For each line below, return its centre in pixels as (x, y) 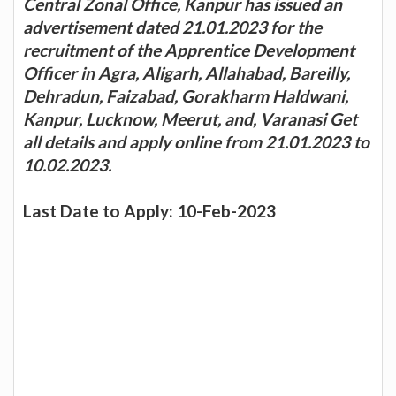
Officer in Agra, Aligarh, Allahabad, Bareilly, (187, 72)
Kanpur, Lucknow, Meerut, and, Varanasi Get (190, 118)
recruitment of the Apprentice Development (189, 49)
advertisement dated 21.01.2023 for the (172, 27)
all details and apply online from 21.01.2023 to (196, 141)
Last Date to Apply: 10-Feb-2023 (149, 210)
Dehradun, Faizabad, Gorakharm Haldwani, (186, 95)
